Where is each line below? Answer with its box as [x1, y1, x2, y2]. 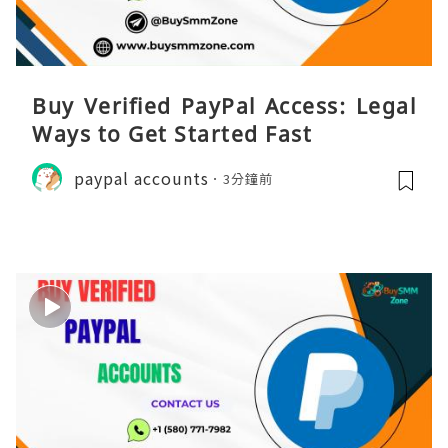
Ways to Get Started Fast [32, 120, 312, 149]
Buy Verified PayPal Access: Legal [32, 92, 416, 121]
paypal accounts [74, 165, 209, 190]
